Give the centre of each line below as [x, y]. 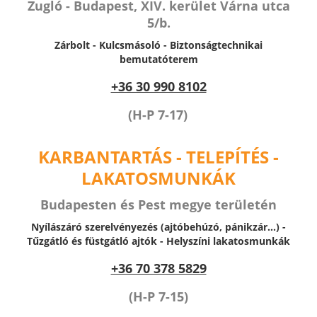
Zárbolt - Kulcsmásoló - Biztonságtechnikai [158, 45]
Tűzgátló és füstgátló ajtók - [97, 241]
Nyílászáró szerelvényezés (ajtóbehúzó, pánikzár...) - [158, 227]
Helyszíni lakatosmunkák [228, 241]
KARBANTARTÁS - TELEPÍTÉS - [158, 157]
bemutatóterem [158, 59]
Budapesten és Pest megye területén [158, 204]
